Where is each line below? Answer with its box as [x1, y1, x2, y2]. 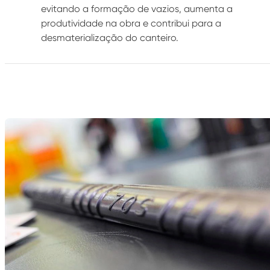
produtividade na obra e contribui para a [40, 17, 221, 29]
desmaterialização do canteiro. [40, 32, 178, 43]
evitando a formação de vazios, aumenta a [40, 3, 233, 14]
